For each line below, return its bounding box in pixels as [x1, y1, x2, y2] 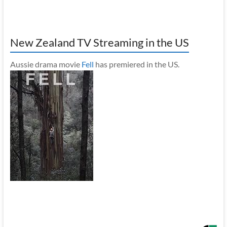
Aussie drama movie [10, 59, 82, 69]
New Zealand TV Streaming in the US [10, 35, 189, 50]
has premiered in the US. [93, 59, 179, 69]
